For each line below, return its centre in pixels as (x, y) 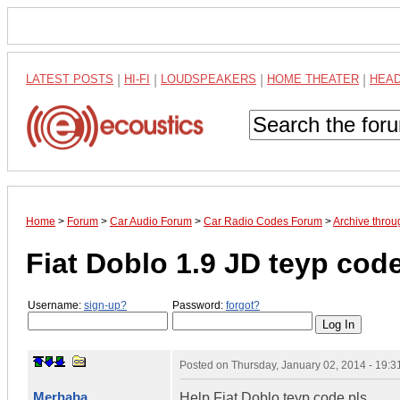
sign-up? (105, 306)
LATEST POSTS (70, 79)
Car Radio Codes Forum (263, 222)
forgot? (243, 306)
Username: (56, 306)
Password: (199, 306)
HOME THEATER (313, 79)
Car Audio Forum (151, 222)
